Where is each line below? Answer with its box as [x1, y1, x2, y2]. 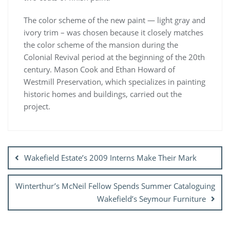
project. [24, 101, 50, 112]
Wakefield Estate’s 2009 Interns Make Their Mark [24, 152, 197, 163]
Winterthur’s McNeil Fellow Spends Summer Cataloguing [15, 181, 215, 191]
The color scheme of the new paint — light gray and [24, 15, 205, 26]
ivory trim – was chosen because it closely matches [24, 27, 203, 38]
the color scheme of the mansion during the [24, 40, 178, 50]
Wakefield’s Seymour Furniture [97, 194, 206, 204]
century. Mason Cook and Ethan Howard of [24, 64, 175, 75]
